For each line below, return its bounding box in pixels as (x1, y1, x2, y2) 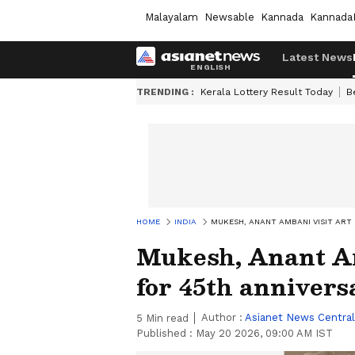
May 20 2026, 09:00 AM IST (196, 327, 333, 339)
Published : (136, 327, 196, 339)
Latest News (282, 51, 353, 63)
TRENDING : (136, 86, 194, 97)
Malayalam (145, 10, 198, 23)
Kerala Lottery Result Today (200, 86, 333, 97)
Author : (201, 311, 245, 323)
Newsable (204, 10, 254, 23)
